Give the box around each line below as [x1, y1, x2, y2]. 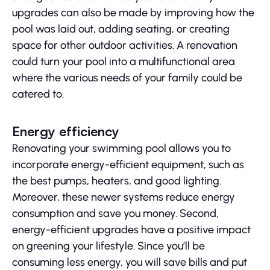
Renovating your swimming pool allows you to [12, 142, 231, 155]
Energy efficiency [12, 123, 119, 140]
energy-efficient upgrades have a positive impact [12, 223, 251, 237]
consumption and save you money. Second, [12, 207, 219, 221]
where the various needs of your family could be [12, 71, 242, 85]
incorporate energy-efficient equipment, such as [12, 158, 244, 172]
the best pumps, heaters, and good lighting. [12, 174, 221, 188]
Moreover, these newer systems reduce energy [12, 190, 235, 204]
